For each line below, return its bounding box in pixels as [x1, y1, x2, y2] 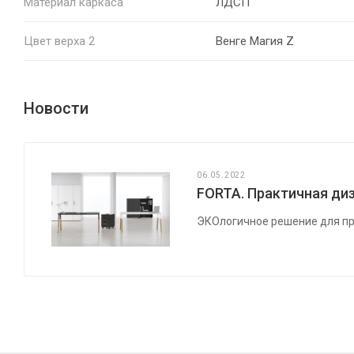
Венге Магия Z [215, 33, 294, 48]
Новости [24, 98, 88, 118]
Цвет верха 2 [24, 33, 95, 48]
